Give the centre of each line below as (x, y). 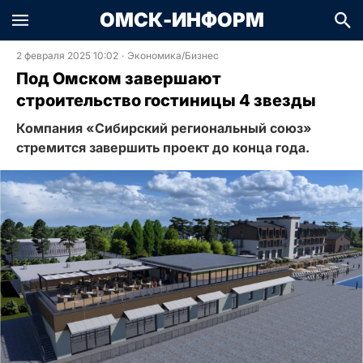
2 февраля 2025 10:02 (67, 56)
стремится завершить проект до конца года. (163, 147)
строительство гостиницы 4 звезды (166, 100)
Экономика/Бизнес (173, 56)
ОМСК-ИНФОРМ (181, 20)
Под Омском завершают (119, 79)
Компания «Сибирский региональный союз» (164, 128)
